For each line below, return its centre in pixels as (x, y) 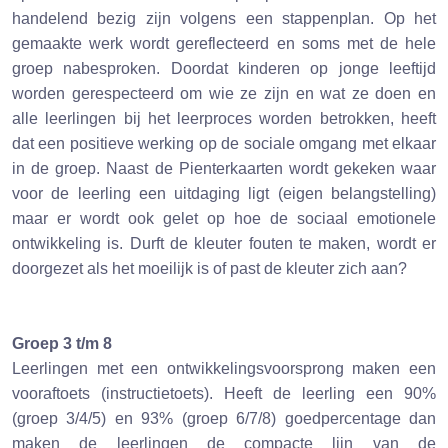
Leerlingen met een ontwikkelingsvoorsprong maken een (224, 369)
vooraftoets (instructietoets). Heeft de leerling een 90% (224, 394)
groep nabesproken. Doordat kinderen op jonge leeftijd (224, 69)
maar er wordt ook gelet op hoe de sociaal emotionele (224, 219)
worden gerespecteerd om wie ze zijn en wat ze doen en (224, 94)
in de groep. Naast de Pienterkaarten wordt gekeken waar (224, 169)
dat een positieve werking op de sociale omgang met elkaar (224, 144)
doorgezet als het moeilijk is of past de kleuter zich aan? (211, 269)
